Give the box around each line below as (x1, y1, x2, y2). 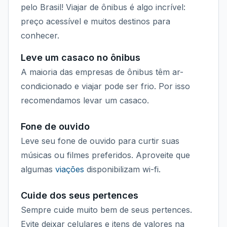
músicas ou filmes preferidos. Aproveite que (21, 150, 190, 160)
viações (55, 164, 84, 174)
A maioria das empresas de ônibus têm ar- (21, 67, 183, 77)
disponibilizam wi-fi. (84, 164, 161, 174)
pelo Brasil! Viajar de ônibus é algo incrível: (21, 2, 185, 12)
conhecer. (21, 30, 59, 41)
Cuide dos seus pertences (21, 190, 138, 201)
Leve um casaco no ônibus (21, 52, 140, 63)
